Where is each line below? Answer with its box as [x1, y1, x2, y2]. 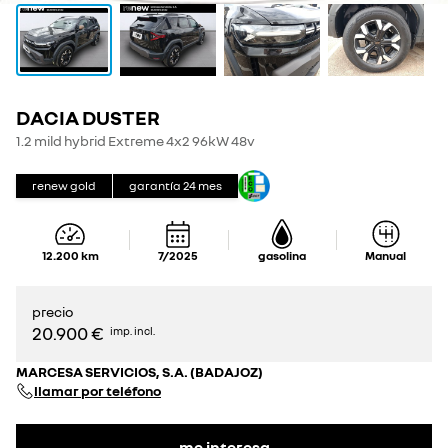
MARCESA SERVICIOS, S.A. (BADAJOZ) [16, 363, 263, 380]
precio [32, 303, 73, 320]
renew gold [32, 178, 96, 193]
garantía [129, 178, 181, 193]
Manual [365, 248, 407, 263]
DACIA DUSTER [16, 105, 160, 129]
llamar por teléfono [34, 382, 161, 399]
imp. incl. [108, 323, 155, 337]
